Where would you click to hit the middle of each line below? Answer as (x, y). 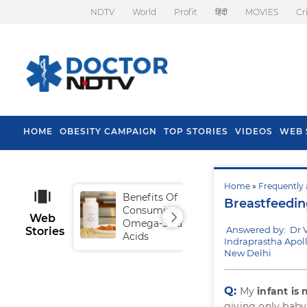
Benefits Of (150, 197)
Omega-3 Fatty (159, 223)
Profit (186, 12)
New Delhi (248, 253)
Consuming (151, 210)
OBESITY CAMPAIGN (108, 131)
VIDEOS (254, 131)
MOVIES (262, 12)
